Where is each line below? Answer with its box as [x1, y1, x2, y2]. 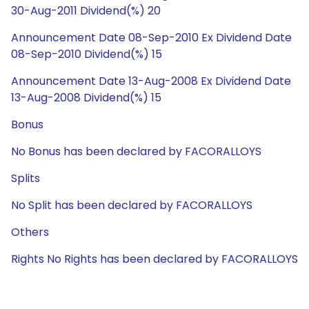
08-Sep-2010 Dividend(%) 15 [11, 46, 162, 62]
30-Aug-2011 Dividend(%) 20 [11, 3, 161, 19]
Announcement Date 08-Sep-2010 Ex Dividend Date [11, 30, 292, 46]
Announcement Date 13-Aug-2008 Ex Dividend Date [11, 73, 291, 89]
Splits [11, 170, 40, 186]
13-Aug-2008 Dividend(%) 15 [11, 90, 161, 106]
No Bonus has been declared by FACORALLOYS [11, 143, 261, 159]
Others [11, 224, 49, 240]
